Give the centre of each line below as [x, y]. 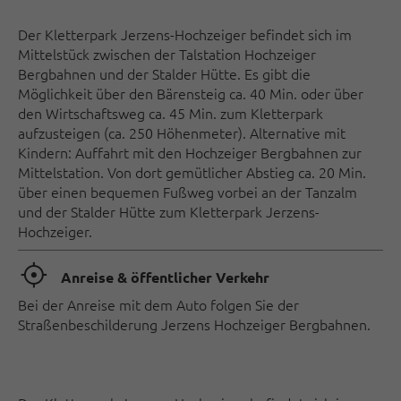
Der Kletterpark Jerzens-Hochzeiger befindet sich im [185, 34]
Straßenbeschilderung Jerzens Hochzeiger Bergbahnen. [194, 324]
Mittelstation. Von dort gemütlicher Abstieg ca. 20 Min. [192, 172]
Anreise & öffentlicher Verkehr [165, 277]
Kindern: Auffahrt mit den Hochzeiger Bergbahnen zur [190, 152]
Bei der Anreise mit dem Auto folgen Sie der [158, 304]
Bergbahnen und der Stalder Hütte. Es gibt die [164, 73]
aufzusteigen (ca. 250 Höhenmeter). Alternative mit [182, 132]
